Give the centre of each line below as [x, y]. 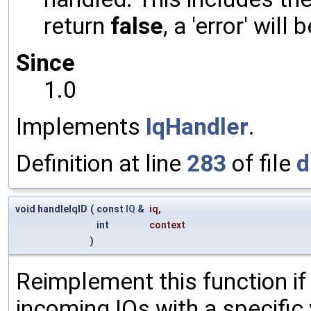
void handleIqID [51, 209]
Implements [81, 126]
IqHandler [197, 126]
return [77, 26]
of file [261, 163]
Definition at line [101, 163]
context [167, 225]
